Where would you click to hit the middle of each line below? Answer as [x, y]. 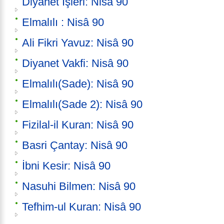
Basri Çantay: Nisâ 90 [75, 145]
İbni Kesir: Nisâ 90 [66, 166]
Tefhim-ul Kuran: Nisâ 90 [81, 207]
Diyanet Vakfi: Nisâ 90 [75, 63]
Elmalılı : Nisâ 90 [63, 22]
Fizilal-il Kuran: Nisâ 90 [78, 125]
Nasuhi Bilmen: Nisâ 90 [79, 186]
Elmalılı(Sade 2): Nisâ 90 [82, 104]
